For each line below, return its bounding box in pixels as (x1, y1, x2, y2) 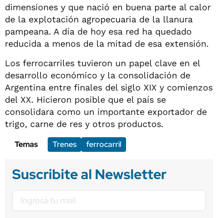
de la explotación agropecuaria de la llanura (5, 14, 193, 24)
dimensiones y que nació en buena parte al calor (5, 1, 211, 12)
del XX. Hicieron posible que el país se (5, 94, 166, 105)
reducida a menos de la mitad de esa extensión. (5, 38, 209, 49)
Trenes (53, 139, 76, 149)
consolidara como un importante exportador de (5, 106, 207, 117)
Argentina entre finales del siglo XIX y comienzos (5, 82, 213, 92)
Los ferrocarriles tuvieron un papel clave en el (5, 57, 200, 68)
